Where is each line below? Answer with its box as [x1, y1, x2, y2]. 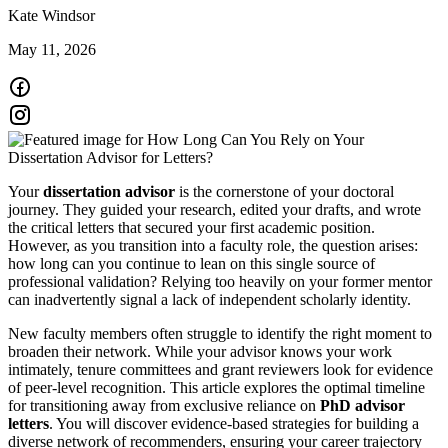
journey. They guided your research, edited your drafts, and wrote [8, 200, 421, 218]
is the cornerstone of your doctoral [175, 182, 394, 200]
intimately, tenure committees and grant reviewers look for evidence [8, 360, 433, 378]
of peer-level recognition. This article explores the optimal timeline [8, 378, 425, 396]
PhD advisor [320, 396, 405, 414]
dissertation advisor [43, 182, 175, 200]
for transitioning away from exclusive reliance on [8, 396, 320, 414]
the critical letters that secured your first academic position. [8, 218, 375, 236]
